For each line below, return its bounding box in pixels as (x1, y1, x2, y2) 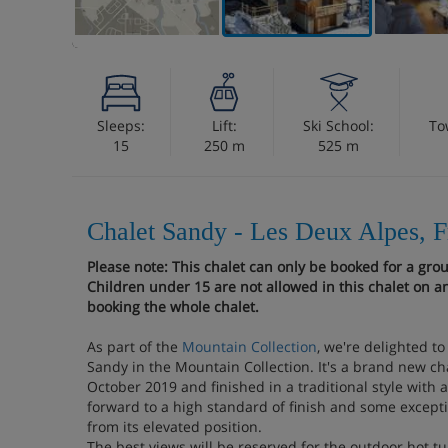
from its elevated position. (87, 417, 262, 436)
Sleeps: (97, 116, 145, 135)
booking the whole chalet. (87, 297, 259, 316)
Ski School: (303, 116, 374, 135)
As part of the (87, 337, 182, 356)
